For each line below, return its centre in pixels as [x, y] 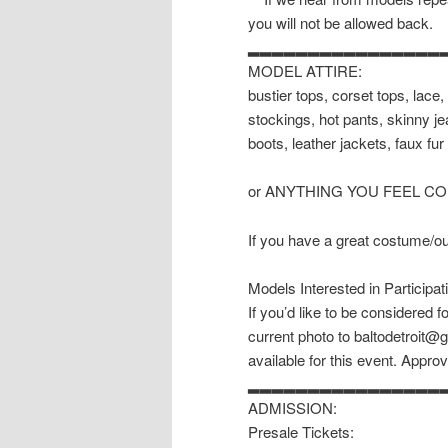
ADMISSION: [292, 408]
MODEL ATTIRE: [305, 71]
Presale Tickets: [301, 432]
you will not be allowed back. [340, 23]
